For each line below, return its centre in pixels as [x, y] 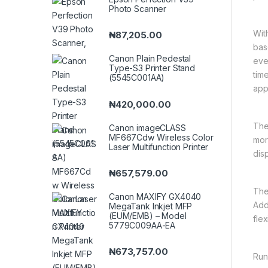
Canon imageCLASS [147, 127]
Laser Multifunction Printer [159, 147]
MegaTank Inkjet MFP [151, 206]
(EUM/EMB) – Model [148, 215]
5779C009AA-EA [142, 225]
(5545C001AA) [137, 78]
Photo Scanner [138, 9]
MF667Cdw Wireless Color [161, 137]
